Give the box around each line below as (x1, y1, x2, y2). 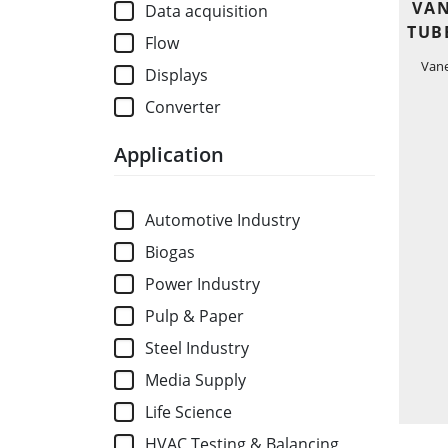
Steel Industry (145, 337, 250, 360)
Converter (145, 96, 222, 119)
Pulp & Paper (145, 305, 245, 328)
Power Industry (145, 273, 261, 296)
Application (114, 141, 224, 169)
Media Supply (145, 369, 247, 392)
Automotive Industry (145, 209, 301, 232)
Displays (145, 64, 209, 87)
